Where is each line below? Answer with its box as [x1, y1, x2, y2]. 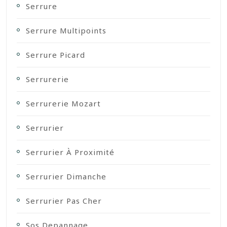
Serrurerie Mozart [26, 98, 101, 109]
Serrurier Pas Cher [26, 196, 102, 206]
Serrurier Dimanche [26, 171, 106, 182]
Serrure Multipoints [26, 25, 106, 36]
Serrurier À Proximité [26, 147, 115, 158]
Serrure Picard [26, 50, 85, 60]
